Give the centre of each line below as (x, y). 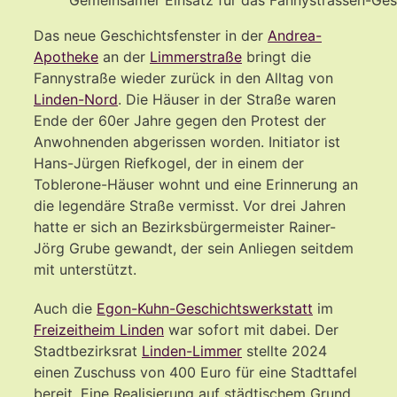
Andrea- (295, 35)
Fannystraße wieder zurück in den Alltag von (183, 78)
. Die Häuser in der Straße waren (227, 99)
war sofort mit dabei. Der (251, 329)
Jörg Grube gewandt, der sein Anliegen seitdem (194, 248)
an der (124, 56)
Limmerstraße (196, 56)
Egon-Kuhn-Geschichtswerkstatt (205, 308)
